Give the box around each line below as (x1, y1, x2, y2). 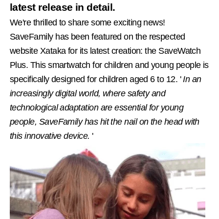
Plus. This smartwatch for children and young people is (10, 60, 209, 70)
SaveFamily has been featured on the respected (10, 32, 185, 42)
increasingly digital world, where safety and (10, 88, 166, 98)
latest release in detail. (10, 1, 115, 13)
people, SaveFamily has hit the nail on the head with (10, 117, 199, 127)
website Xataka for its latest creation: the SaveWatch (10, 46, 201, 56)
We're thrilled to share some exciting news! (10, 18, 165, 27)
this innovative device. (10, 131, 90, 141)
